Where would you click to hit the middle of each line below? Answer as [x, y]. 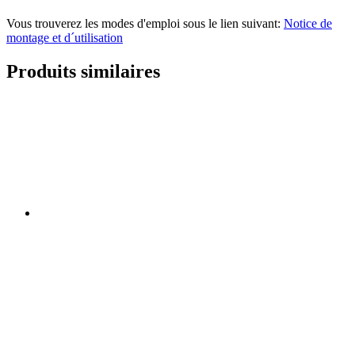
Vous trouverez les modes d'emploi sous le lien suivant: [145, 23]
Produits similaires [83, 71]
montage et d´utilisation [65, 37]
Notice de [308, 23]
